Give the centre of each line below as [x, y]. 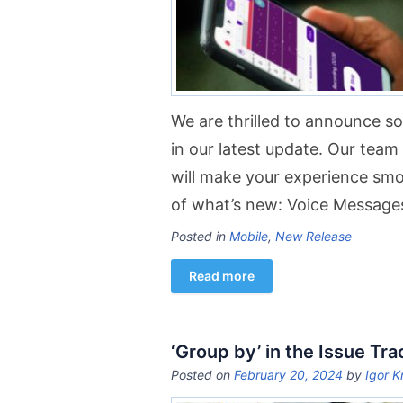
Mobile [249, 236]
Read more [222, 276]
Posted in [200, 236]
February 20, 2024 [288, 375]
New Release [313, 236]
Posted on [202, 375]
